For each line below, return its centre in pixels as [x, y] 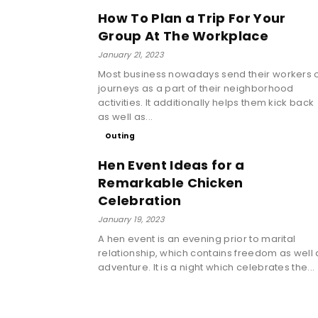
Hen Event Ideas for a [171, 165]
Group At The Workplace [183, 35]
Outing [120, 136]
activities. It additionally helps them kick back [206, 102]
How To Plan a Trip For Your [192, 18]
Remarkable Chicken [171, 182]
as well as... [126, 116]
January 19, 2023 [131, 219]
